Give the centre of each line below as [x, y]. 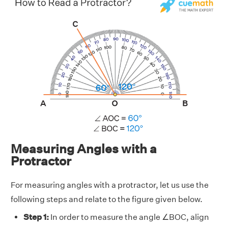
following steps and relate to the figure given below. [107, 199]
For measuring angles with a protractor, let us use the [110, 185]
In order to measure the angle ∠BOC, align [129, 217]
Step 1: [36, 217]
